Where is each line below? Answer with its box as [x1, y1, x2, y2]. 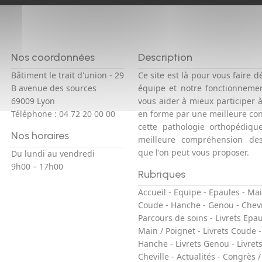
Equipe [174, 187, 201, 198]
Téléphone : [11, 108, 59, 119]
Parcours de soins [138, 212, 208, 223]
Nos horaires [11, 129, 69, 142]
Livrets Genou [175, 238, 229, 249]
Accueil [138, 187, 166, 198]
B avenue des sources [11, 82, 96, 94]
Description [138, 51, 192, 64]
